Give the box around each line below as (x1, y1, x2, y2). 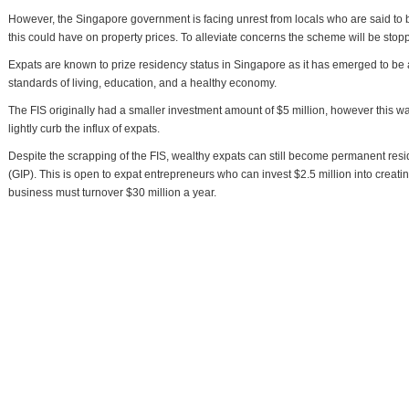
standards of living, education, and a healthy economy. (8, 77, 277, 89)
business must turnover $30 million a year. (8, 186, 216, 199)
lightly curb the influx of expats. (8, 122, 160, 135)
